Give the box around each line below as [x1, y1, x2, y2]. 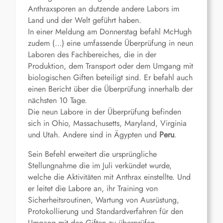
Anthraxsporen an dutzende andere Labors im [28, 3, 179, 15]
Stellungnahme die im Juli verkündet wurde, [28, 160, 172, 172]
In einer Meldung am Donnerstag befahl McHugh [28, 26, 192, 38]
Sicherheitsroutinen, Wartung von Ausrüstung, [28, 194, 179, 206]
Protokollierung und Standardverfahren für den [28, 206, 183, 218]
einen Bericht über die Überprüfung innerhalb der [28, 83, 193, 95]
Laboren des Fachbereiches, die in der [28, 49, 156, 61]
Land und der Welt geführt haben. [28, 14, 141, 26]
